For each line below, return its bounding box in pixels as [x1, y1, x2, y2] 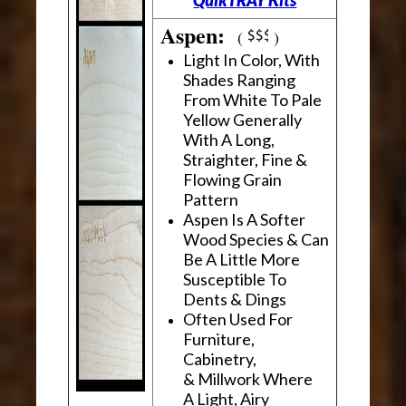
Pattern [183, 188, 239, 209]
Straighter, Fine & [183, 149, 308, 169]
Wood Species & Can [183, 228, 330, 249]
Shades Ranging [183, 69, 296, 90]
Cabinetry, [183, 348, 257, 369]
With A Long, [183, 129, 275, 150]
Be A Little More [183, 248, 301, 269]
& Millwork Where [183, 368, 314, 389]
